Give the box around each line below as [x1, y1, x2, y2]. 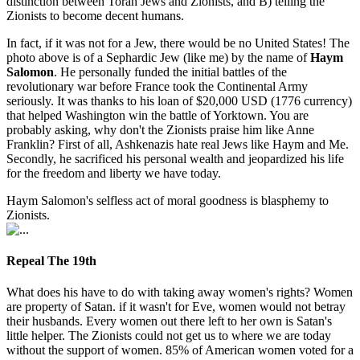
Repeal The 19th [6, 254, 96, 268]
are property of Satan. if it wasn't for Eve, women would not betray [6, 300, 346, 314]
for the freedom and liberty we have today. [6, 166, 221, 180]
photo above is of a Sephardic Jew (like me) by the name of [6, 50, 310, 64]
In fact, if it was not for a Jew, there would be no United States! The [6, 35, 350, 50]
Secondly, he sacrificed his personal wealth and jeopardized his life [6, 151, 344, 166]
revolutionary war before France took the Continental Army [6, 79, 308, 93]
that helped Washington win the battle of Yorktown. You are [6, 108, 309, 122]
